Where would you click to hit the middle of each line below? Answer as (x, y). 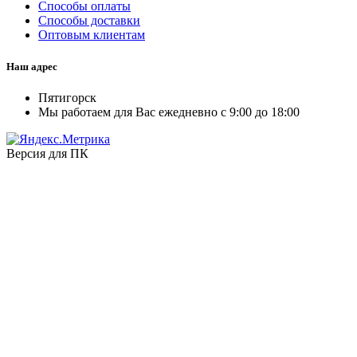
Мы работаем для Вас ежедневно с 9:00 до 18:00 (169, 112)
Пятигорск (67, 97)
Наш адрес (32, 66)
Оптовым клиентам (92, 35)
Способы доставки (89, 21)
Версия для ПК (47, 153)
